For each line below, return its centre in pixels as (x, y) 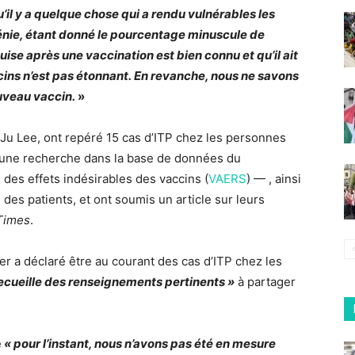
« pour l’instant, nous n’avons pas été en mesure (139, 344)
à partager (265, 282)
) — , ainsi (274, 179)
